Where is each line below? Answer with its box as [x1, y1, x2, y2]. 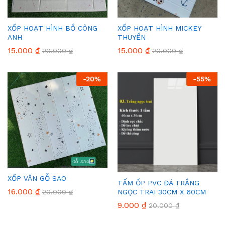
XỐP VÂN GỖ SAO [8, 174, 66, 182]
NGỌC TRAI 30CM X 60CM [118, 187, 206, 196]
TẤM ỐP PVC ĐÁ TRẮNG [118, 178, 199, 187]
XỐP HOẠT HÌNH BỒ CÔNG [8, 24, 97, 32]
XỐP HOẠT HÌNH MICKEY [118, 24, 201, 32]
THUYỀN [118, 33, 146, 41]
